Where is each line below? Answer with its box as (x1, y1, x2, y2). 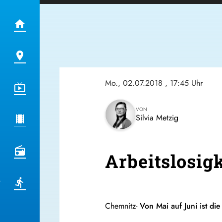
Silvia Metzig (136, 112, 178, 123)
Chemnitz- (105, 200, 140, 212)
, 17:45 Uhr (165, 77, 203, 89)
